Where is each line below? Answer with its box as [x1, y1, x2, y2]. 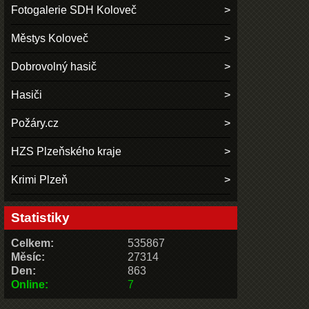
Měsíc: [11, 250, 46, 263]
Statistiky [11, 210, 70, 225]
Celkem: [11, 237, 54, 249]
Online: [11, 278, 49, 290]
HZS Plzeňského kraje [11, 145, 122, 157]
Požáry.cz [11, 117, 59, 129]
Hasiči [11, 88, 43, 101]
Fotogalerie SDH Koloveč [11, 3, 137, 16]
